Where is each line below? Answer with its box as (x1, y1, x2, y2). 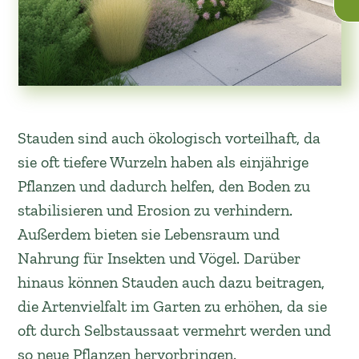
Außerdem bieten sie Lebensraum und (18, 224, 280, 244)
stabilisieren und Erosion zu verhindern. (18, 200, 293, 220)
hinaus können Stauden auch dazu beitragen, (18, 272, 325, 292)
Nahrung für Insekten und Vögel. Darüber (18, 248, 301, 268)
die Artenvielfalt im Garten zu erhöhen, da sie (18, 296, 328, 316)
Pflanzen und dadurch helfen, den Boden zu (18, 176, 311, 196)
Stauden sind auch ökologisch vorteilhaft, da (18, 128, 321, 147)
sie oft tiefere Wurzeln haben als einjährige (18, 152, 309, 171)
